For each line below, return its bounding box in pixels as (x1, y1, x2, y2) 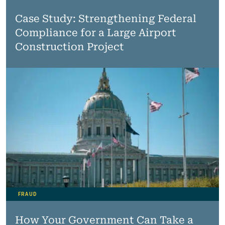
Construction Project (15, 40, 124, 53)
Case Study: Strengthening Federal (15, 12, 196, 25)
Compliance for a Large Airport (15, 26, 176, 39)
